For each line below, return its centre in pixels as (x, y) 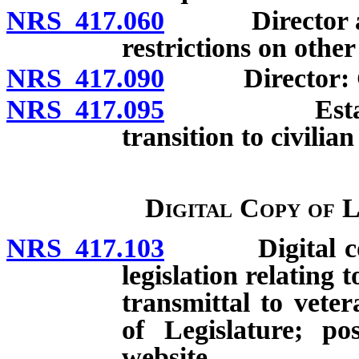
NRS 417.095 (85, 110)
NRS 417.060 (85, 20)
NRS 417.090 (85, 79)
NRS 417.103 (85, 248)
